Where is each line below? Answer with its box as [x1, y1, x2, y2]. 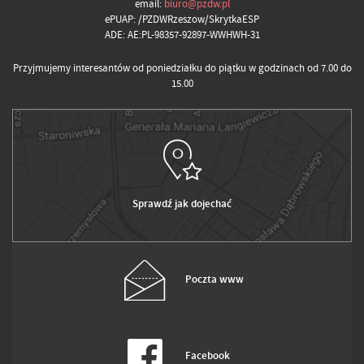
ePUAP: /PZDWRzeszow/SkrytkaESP [105, 12, 259, 27]
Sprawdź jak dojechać [132, 197, 232, 211]
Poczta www [185, 272, 244, 287]
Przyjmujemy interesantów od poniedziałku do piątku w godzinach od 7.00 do [12, 61, 352, 76]
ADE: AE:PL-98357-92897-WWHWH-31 [104, 28, 260, 42]
